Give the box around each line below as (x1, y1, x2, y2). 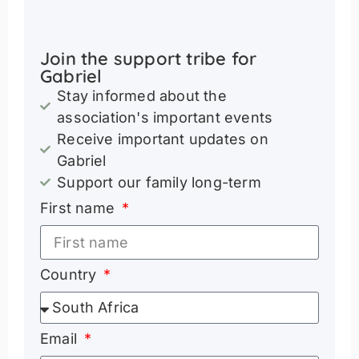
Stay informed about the (57, 87, 227, 104)
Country (40, 265, 101, 283)
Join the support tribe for (40, 46, 257, 70)
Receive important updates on (57, 130, 268, 147)
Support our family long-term (57, 173, 261, 191)
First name (40, 199, 119, 216)
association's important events (57, 108, 273, 126)
